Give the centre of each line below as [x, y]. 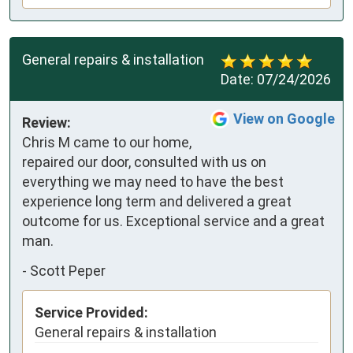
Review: [46, 123]
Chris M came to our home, [107, 143]
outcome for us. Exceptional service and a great [173, 221]
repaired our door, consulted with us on [144, 162]
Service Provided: [91, 313]
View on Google [284, 119]
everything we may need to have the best [153, 182]
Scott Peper [68, 270]
